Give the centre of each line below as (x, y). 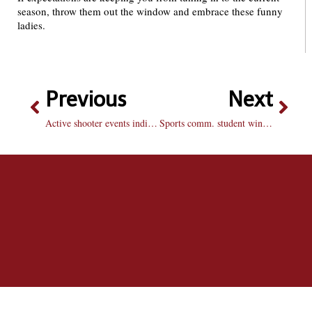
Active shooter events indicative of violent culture (153, 123)
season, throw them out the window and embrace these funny (150, 11)
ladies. (31, 25)
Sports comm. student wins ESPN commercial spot (267, 123)
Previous (86, 99)
